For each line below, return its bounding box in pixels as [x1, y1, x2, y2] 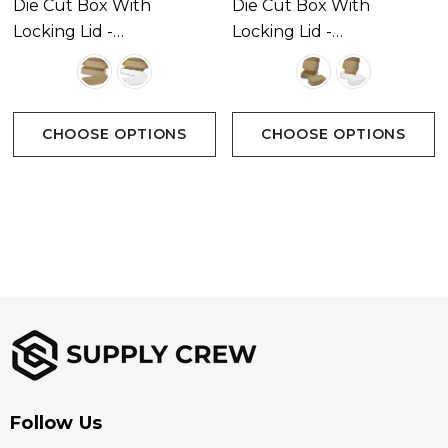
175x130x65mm [232, 48, 352, 68]
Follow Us [10, 412, 103, 435]
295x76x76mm [13, 48, 130, 68]
